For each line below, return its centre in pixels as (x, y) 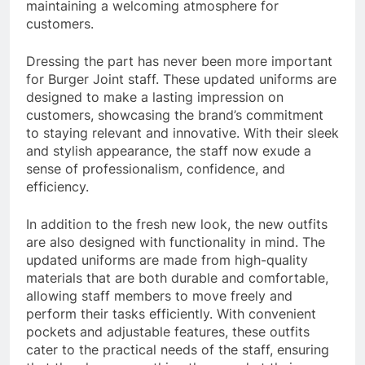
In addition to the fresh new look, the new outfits (177, 224)
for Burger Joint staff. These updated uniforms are (181, 79)
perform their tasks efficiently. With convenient (171, 313)
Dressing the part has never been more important (179, 61)
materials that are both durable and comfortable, (177, 277)
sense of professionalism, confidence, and (156, 168)
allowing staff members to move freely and (159, 295)
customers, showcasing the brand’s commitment (175, 114)
